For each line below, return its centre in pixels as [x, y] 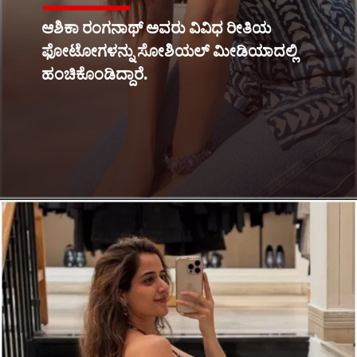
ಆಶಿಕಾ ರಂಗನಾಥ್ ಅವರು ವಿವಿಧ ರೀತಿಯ [157, 27]
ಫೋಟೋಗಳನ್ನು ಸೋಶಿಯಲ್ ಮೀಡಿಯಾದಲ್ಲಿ [170, 51]
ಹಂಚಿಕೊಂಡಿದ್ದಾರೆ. [96, 74]
